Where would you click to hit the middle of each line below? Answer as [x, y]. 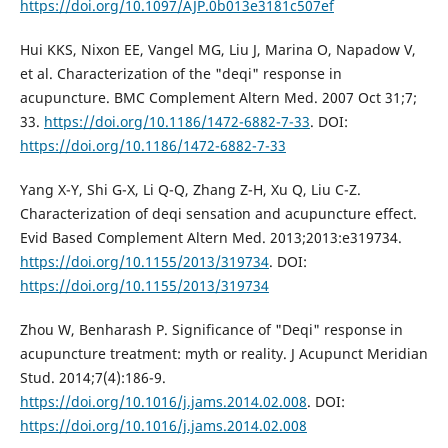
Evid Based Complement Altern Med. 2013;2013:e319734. [210, 238]
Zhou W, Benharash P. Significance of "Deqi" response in [211, 330]
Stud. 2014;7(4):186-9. [92, 378]
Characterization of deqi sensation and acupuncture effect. [218, 214]
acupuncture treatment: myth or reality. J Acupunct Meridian [223, 354]
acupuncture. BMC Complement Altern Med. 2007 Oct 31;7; [218, 98]
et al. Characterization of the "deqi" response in [180, 74]
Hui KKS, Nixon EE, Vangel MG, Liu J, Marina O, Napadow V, [217, 50]
